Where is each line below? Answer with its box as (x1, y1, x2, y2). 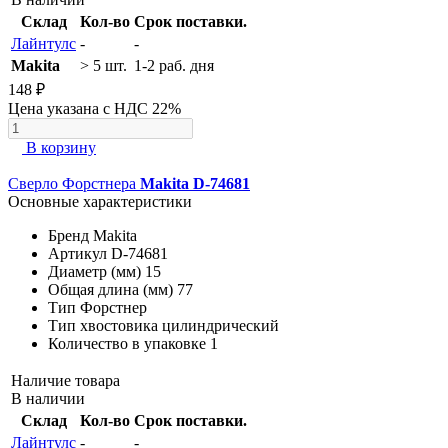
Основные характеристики (8, 193, 192, 211)
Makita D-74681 (140, 175, 250, 193)
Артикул (48, 245, 107, 263)
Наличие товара (11, 372, 120, 390)
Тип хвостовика (48, 317, 158, 335)
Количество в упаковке (48, 335, 206, 353)
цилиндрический (162, 317, 279, 335)
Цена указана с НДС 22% (8, 100, 181, 118)
